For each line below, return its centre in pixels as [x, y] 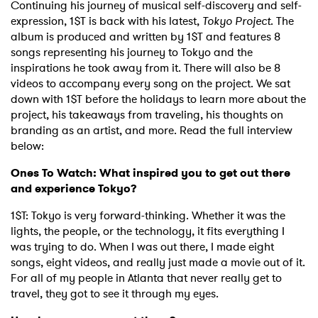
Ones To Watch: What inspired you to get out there [150, 173]
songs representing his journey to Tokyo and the [132, 53]
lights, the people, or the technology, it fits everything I [148, 231]
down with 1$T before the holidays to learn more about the [158, 99]
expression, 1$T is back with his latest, [106, 21]
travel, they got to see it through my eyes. [115, 294]
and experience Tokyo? [74, 189]
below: [27, 146]
